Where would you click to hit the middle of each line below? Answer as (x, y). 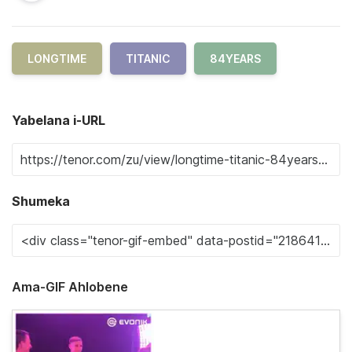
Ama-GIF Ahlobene (70, 287)
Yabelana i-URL (59, 120)
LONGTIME (57, 59)
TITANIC (148, 59)
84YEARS (235, 59)
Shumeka (41, 201)
